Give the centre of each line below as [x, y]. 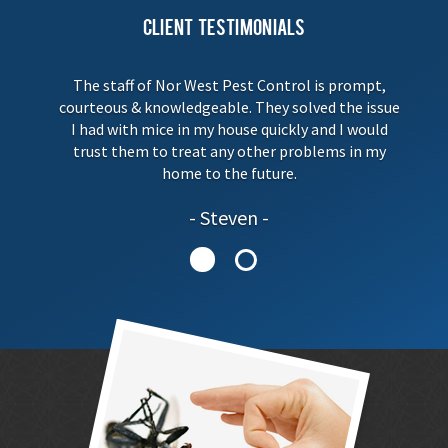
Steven [229, 217]
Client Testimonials [224, 29]
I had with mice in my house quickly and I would [229, 128]
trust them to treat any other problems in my [229, 150]
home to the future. [229, 172]
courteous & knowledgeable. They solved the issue [229, 106]
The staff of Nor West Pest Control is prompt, [229, 84]
